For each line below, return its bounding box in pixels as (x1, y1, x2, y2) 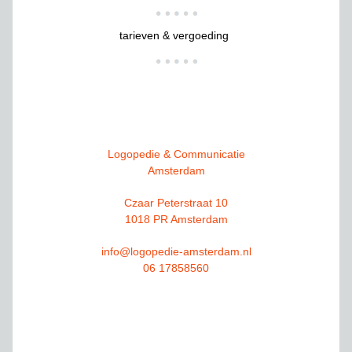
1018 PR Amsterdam (124, 212, 228, 225)
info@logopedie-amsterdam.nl (101, 244, 251, 258)
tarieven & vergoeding (119, 28, 229, 42)
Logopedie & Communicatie (107, 147, 245, 160)
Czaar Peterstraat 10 (124, 196, 228, 209)
